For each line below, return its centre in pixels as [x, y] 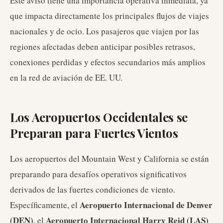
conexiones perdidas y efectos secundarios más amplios [108, 62]
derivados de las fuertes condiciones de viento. [93, 189]
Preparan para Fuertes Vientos [94, 133]
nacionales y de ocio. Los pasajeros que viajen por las [105, 31]
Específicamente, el [45, 205]
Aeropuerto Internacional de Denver [146, 205]
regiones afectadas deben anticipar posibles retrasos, [103, 47]
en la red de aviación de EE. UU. [66, 77]
